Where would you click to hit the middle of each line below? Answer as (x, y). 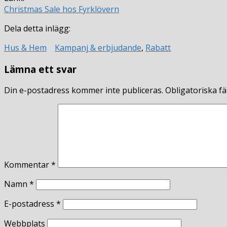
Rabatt (158, 47)
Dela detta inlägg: (37, 28)
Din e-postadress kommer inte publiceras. (84, 90)
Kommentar (28, 165)
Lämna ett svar (40, 69)
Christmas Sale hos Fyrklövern (62, 9)
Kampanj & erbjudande (98, 47)
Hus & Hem (25, 47)
